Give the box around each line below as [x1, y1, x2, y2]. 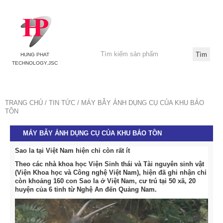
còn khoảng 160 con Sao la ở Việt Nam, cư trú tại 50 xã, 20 [15, 177, 196, 185]
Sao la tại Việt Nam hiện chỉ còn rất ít [15, 147, 130, 154]
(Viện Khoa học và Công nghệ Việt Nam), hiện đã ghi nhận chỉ [15, 169, 207, 176]
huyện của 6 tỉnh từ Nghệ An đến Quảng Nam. [15, 186, 157, 193]
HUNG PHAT [20, 52, 49, 57]
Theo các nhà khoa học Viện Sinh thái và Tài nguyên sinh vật [15, 160, 204, 168]
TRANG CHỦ [5, 99, 43, 107]
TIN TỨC [49, 99, 75, 107]
